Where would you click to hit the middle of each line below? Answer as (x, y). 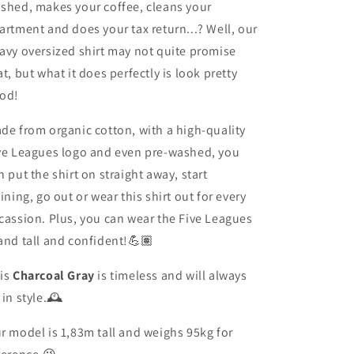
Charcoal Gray (54, 275)
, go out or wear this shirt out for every (138, 196)
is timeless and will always (171, 275)
